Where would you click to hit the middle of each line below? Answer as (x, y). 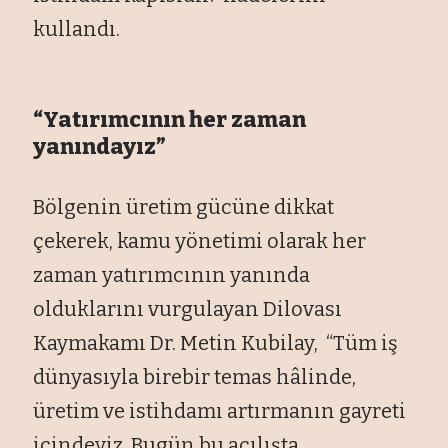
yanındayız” (100, 146)
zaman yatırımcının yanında (172, 274)
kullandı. (77, 28)
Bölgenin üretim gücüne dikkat (184, 206)
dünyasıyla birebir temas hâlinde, (195, 376)
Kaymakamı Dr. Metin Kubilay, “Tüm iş (216, 342)
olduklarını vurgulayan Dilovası (188, 308)
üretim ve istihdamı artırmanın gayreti (220, 410)
